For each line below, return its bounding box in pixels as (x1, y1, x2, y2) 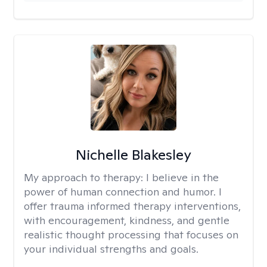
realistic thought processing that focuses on (24, 228, 238, 241)
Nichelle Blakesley (75, 145, 191, 164)
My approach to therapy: (24, 170, 146, 184)
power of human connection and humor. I (24, 185, 222, 198)
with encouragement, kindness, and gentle (24, 213, 229, 227)
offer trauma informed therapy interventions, (24, 199, 241, 213)
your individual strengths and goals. (24, 242, 198, 256)
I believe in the (146, 170, 219, 184)
